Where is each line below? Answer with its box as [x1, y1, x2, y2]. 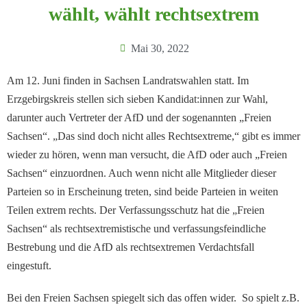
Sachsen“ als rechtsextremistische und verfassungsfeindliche [7, 223, 266, 235]
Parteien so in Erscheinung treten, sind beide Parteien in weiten [7, 186, 278, 198]
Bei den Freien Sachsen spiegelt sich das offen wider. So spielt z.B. [7, 292, 299, 304]
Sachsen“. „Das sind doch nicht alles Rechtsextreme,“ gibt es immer [7, 130, 300, 143]
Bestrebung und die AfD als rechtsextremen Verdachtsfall [7, 241, 254, 254]
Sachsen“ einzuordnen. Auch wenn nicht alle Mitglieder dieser [7, 167, 276, 180]
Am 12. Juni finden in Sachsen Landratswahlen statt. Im [7, 75, 249, 87]
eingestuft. [7, 260, 51, 272]
